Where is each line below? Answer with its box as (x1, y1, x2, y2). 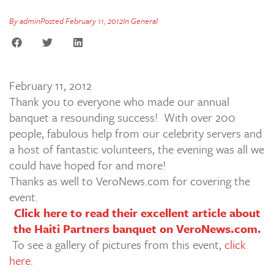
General (131, 15, 158, 27)
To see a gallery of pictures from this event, (9, 236, 224, 253)
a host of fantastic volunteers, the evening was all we (9, 141, 264, 157)
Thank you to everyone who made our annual (9, 93, 229, 109)
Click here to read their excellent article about (13, 204, 261, 221)
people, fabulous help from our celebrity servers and (9, 125, 262, 141)
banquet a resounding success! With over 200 (9, 109, 235, 125)
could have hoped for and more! (9, 157, 166, 173)
